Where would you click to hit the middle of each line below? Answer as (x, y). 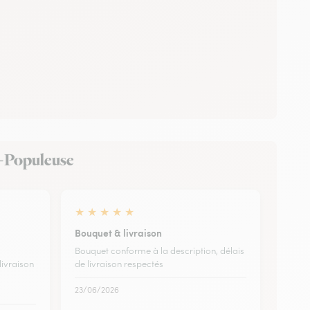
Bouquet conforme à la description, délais (159, 250)
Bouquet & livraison (118, 232)
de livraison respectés (119, 264)
